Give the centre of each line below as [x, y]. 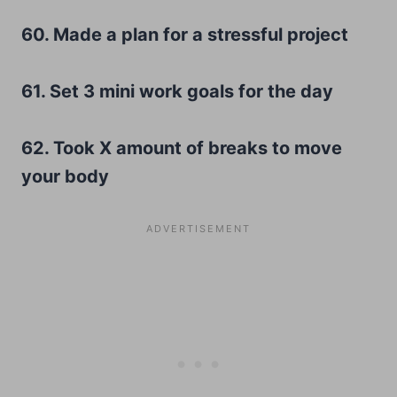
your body [65, 176]
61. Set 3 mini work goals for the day [177, 91]
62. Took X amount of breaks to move [182, 148]
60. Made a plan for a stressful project [185, 34]
